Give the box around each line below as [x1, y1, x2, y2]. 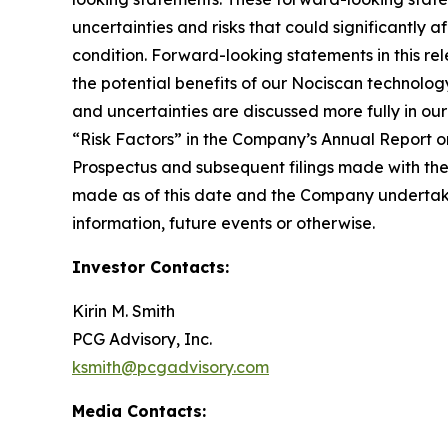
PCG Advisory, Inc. [72, 329, 212, 350]
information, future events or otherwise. [72, 213, 379, 234]
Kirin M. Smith [72, 301, 175, 322]
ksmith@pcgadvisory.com [72, 357, 269, 378]
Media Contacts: [72, 401, 206, 422]
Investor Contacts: [72, 257, 229, 278]
